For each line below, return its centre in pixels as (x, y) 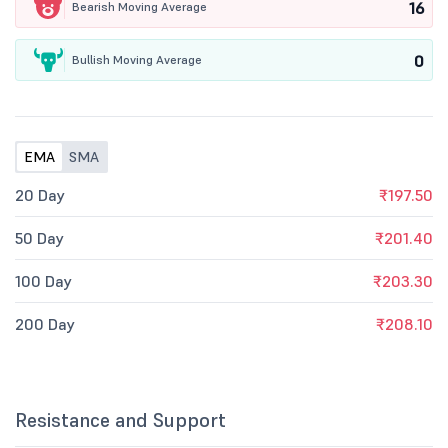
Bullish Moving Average (137, 59)
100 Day (43, 281)
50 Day (39, 238)
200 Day (45, 324)
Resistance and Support (120, 420)
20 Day (40, 195)
